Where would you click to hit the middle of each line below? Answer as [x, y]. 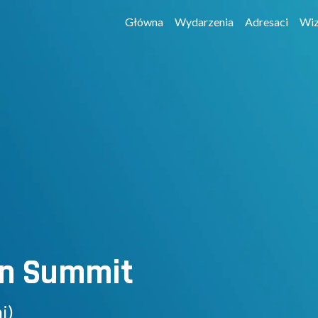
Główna [144, 22]
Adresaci [267, 22]
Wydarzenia [204, 22]
